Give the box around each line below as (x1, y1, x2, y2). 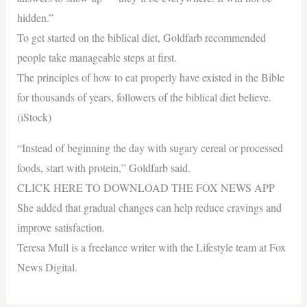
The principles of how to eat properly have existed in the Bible (16, 70, 284, 84)
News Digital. (16, 260, 77, 274)
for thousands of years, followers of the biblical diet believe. (16, 90, 271, 104)
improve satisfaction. (16, 220, 105, 234)
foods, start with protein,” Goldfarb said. (16, 160, 191, 175)
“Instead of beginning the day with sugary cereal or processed (16, 140, 283, 155)
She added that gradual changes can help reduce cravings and (16, 200, 282, 214)
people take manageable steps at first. (16, 50, 177, 64)
